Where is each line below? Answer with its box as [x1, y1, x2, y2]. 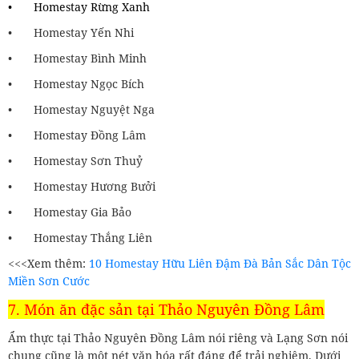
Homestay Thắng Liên [34, 229, 152, 245]
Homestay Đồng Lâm [34, 127, 146, 143]
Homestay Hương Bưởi [34, 178, 155, 194]
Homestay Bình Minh [34, 50, 147, 66]
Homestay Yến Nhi [34, 24, 134, 40]
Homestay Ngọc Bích [34, 75, 144, 91]
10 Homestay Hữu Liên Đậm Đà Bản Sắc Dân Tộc [89, 255, 351, 271]
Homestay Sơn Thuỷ [34, 152, 143, 168]
